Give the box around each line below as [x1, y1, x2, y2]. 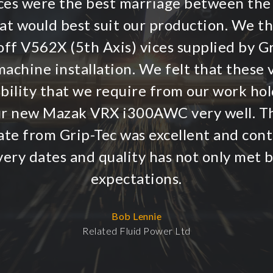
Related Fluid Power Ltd [82, 225, 191, 237]
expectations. [91, 169, 182, 188]
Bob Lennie [112, 210, 161, 222]
